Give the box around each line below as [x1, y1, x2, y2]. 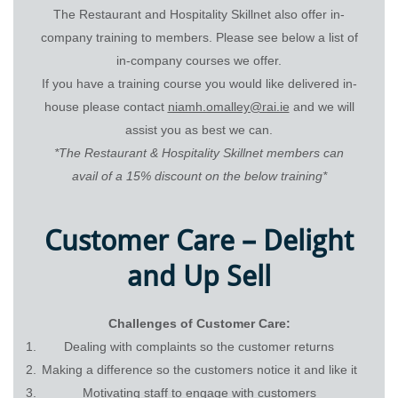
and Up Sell [127, 259, 271, 293]
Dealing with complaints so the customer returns [64, 338, 334, 354]
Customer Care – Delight [44, 223, 354, 258]
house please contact [44, 99, 168, 114]
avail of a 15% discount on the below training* [71, 168, 327, 183]
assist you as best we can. [125, 122, 273, 137]
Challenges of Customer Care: [107, 315, 291, 330]
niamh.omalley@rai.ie [167, 99, 290, 114]
